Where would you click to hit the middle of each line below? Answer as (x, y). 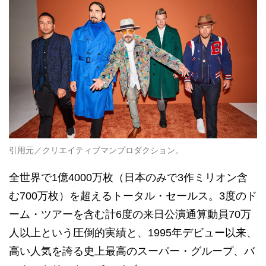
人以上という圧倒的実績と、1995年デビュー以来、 (133, 232)
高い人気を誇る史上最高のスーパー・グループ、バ (132, 251)
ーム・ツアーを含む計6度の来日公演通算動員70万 (130, 214)
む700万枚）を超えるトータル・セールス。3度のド (133, 196)
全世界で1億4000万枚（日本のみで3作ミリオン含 (128, 177)
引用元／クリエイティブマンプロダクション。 (96, 150)
